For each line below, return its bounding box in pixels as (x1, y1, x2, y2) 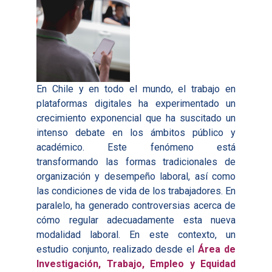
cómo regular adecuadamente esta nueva (36, 214, 236, 226)
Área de (198, 243, 236, 255)
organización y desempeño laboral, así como (36, 170, 236, 182)
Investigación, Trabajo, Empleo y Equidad (36, 257, 236, 270)
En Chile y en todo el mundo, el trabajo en (36, 83, 236, 95)
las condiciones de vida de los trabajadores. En (36, 185, 236, 197)
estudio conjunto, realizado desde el (36, 243, 199, 255)
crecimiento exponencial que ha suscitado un (36, 112, 236, 124)
